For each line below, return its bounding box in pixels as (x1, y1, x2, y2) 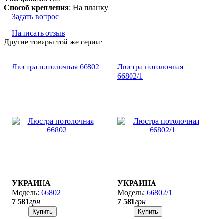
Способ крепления (4, 3, 69, 12)
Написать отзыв (12, 28, 65, 37)
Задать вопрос (12, 12, 59, 21)
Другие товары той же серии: (4, 37, 102, 46)
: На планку (69, 3, 108, 12)
